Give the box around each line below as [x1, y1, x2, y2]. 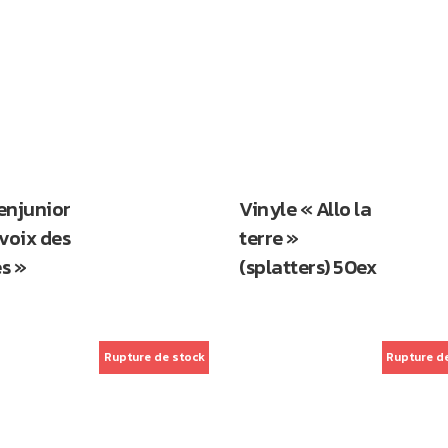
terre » [239, 222, 299, 253]
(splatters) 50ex [239, 251, 376, 282]
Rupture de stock [103, 347, 205, 366]
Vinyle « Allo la [239, 193, 371, 224]
